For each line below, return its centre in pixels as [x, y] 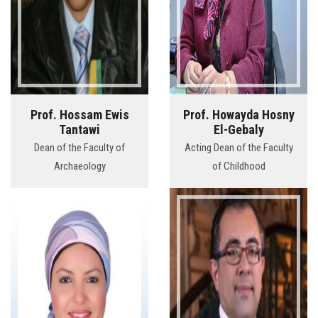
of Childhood [238, 166]
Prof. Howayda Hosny [238, 115]
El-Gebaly [238, 130]
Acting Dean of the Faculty [238, 148]
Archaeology [79, 166]
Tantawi [79, 130]
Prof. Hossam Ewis [79, 115]
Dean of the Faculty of [79, 148]
